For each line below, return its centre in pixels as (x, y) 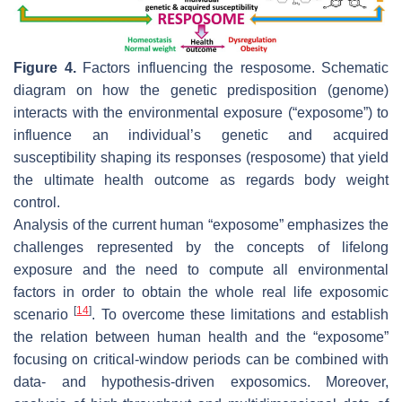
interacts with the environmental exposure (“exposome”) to (201, 112)
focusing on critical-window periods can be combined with (201, 359)
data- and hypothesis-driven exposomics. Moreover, (201, 381)
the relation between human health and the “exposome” (201, 336)
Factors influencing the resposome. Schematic (232, 67)
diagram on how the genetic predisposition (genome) (201, 90)
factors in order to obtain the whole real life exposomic (201, 292)
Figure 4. (45, 67)
